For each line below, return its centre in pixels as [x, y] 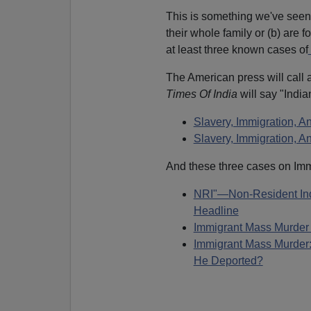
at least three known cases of [237, 50]
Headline [216, 211]
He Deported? [228, 261]
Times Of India [203, 94]
